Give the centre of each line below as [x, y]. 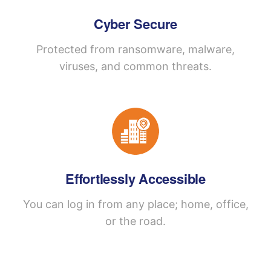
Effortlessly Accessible [135, 178]
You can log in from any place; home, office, [135, 204]
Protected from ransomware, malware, [135, 49]
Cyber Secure [135, 23]
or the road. [135, 221]
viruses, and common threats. [135, 66]
